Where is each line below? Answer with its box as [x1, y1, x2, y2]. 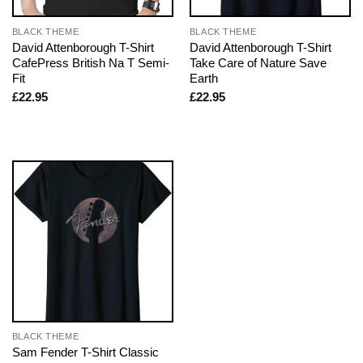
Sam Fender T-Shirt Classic [11, 345, 159, 360]
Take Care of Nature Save [189, 55, 327, 70]
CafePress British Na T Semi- [11, 55, 169, 70]
